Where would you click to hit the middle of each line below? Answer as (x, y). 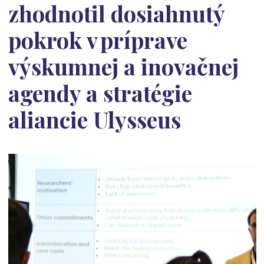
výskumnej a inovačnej (123, 66)
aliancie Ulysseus (94, 119)
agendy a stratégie (100, 93)
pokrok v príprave (98, 40)
